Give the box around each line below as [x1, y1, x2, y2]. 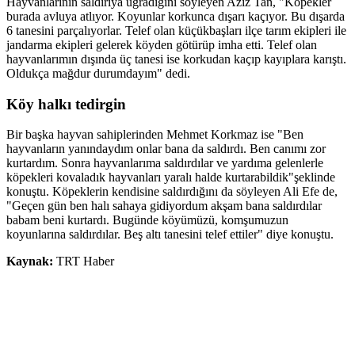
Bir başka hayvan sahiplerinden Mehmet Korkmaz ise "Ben [6, 128, 303, 142]
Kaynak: [6, 254, 56, 269]
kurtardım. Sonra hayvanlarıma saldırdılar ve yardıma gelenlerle [6, 156, 323, 170]
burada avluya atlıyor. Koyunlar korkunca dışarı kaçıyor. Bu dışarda [6, 9, 345, 23]
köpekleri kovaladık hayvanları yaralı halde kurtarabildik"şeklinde [6, 170, 335, 185]
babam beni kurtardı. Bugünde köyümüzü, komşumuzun [6, 213, 288, 227]
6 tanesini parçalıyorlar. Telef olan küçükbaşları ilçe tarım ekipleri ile [6, 23, 346, 37]
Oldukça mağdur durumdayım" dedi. [6, 66, 190, 80]
